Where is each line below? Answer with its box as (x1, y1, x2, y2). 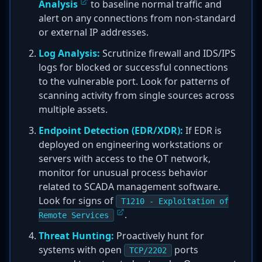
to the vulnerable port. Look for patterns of (39, 75, 230, 88)
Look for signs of (39, 194, 116, 207)
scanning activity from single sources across (39, 89, 235, 102)
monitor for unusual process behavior (39, 166, 208, 179)
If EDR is (183, 124, 222, 137)
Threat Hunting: (39, 229, 114, 242)
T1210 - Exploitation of (121, 196, 229, 206)
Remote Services (39, 211, 109, 220)
